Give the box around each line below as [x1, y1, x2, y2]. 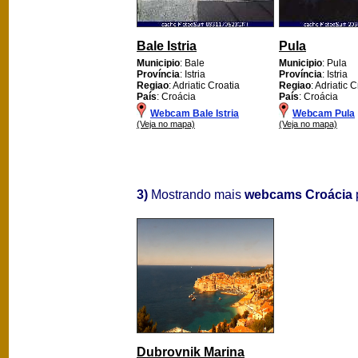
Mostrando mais [148, 187, 245, 201]
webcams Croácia [245, 187, 352, 201]
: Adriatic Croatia [169, 79, 240, 91]
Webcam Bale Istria [150, 107, 239, 119]
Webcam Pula [292, 107, 355, 119]
